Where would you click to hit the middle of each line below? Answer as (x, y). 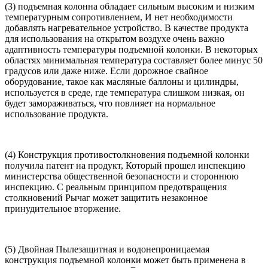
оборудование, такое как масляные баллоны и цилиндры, (122, 82)
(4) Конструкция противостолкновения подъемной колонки (127, 155)
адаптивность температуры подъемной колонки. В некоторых (131, 49)
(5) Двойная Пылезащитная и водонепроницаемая (107, 249)
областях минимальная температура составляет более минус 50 (134, 60)
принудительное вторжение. (63, 208)
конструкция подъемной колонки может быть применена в (125, 260)
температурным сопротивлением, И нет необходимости (119, 17)
